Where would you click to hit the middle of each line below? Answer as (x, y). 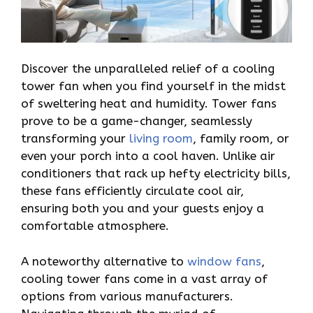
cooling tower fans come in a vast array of (144, 278)
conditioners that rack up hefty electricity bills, (156, 174)
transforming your (75, 139)
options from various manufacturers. (127, 296)
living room (161, 139)
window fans (224, 261)
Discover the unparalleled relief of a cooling (148, 69)
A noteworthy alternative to (104, 261)
